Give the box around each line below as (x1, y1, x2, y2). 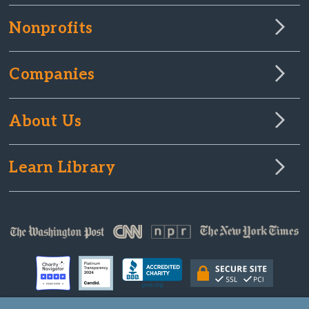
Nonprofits (9, 19, 93, 38)
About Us (9, 112, 82, 131)
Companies (9, 66, 95, 85)
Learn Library (9, 159, 116, 178)
